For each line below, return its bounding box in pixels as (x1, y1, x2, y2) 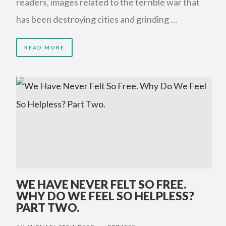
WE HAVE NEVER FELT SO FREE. (16, 177, 186, 191)
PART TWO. (16, 200, 79, 214)
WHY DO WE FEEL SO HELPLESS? (16, 189, 194, 203)
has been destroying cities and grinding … (16, 14, 177, 25)
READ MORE (24, 44, 65, 50)
